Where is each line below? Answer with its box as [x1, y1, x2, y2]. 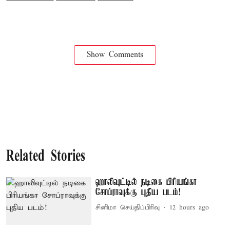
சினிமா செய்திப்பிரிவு [95, 203, 160, 212]
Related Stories [6, 148, 85, 165]
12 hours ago [169, 203, 209, 212]
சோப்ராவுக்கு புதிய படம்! [95, 187, 181, 198]
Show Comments [87, 50, 143, 60]
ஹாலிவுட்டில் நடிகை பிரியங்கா [95, 177, 197, 187]
